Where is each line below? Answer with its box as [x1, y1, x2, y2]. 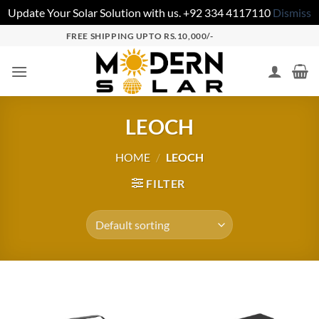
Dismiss [273, 6, 311, 19]
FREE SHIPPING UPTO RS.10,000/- [66, 30, 214, 41]
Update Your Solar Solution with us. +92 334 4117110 [8, 6, 273, 19]
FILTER [146, 177, 186, 191]
